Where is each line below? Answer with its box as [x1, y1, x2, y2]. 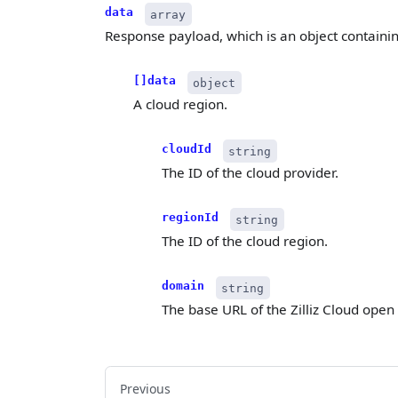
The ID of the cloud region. [162, 232, 328, 251]
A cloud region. [133, 95, 227, 114]
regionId [162, 211, 219, 225]
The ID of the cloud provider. [162, 163, 338, 182]
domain [162, 279, 204, 293]
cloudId [162, 142, 211, 156]
